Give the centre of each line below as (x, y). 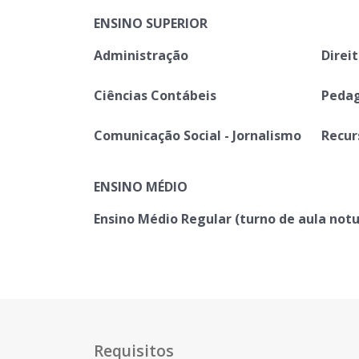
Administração (141, 55)
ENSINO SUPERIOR (151, 23)
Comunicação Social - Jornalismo (198, 135)
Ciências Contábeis (155, 95)
